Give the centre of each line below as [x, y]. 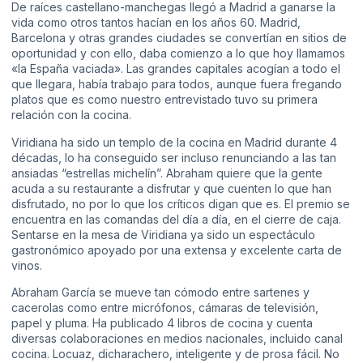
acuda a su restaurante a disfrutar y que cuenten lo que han [171, 188]
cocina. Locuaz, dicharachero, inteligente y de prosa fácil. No [175, 354]
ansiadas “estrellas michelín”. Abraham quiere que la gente [167, 173]
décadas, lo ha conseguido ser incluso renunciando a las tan [174, 157]
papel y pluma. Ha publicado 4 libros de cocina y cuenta [162, 323]
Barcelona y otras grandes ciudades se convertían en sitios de [179, 38]
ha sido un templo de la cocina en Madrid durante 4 [197, 142]
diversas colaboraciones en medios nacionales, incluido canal [177, 339]
